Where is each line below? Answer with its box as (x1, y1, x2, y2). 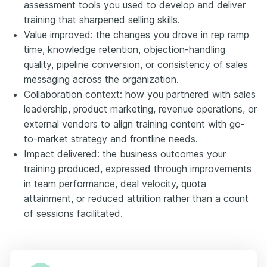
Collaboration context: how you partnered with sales (24, 88, 256, 100)
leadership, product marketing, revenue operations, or (24, 103, 257, 115)
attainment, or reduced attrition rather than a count (24, 192, 249, 204)
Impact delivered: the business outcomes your (24, 147, 226, 160)
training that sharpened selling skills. (24, 13, 180, 26)
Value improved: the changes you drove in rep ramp (24, 28, 249, 41)
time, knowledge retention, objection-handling (24, 43, 225, 55)
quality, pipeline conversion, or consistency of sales (24, 58, 248, 70)
